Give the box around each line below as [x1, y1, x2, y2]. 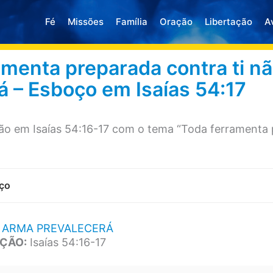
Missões [68, 15, 104, 27]
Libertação [205, 15, 253, 27]
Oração [160, 15, 193, 27]
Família [116, 15, 148, 27]
